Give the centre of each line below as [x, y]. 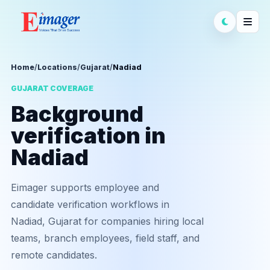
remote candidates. [54, 255]
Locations [57, 67]
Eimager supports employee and [85, 187]
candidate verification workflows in [90, 204]
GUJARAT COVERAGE [52, 88]
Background [77, 114]
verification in [88, 136]
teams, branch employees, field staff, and [105, 238]
